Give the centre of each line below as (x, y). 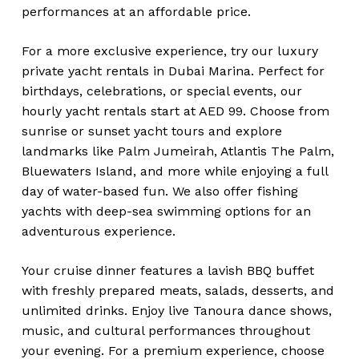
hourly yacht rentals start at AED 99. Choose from (175, 111)
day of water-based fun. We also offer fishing (159, 192)
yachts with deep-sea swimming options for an (166, 212)
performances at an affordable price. (136, 12)
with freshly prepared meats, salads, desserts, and (177, 291)
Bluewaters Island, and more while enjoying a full (174, 171)
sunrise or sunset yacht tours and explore (151, 131)
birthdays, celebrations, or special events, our (161, 91)
